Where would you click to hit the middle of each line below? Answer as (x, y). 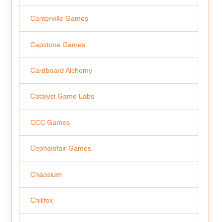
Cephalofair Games (60, 148)
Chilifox (41, 200)
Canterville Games (59, 19)
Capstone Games (57, 44)
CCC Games (50, 122)
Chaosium (46, 174)
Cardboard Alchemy (61, 70)
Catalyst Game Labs (62, 96)
